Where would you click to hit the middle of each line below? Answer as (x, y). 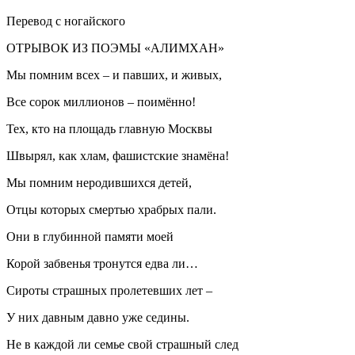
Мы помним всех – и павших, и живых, (114, 74)
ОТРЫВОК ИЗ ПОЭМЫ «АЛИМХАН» (115, 48)
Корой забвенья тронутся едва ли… (102, 263)
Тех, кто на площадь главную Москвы (109, 128)
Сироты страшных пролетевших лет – (109, 290)
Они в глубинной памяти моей (90, 236)
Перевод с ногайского (66, 21)
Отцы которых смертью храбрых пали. (111, 209)
